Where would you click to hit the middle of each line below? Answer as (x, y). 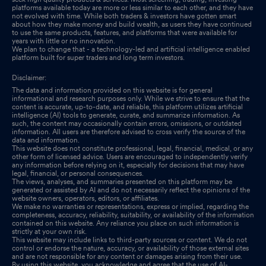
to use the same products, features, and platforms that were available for (124, 32)
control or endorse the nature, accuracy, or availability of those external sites (130, 248)
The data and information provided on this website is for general (112, 90)
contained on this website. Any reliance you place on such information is (125, 223)
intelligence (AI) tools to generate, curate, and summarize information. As (126, 115)
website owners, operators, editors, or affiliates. (85, 198)
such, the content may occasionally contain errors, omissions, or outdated (127, 123)
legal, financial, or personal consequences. (78, 173)
